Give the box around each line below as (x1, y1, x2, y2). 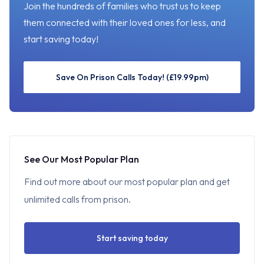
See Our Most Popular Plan (24, 153, 139, 166)
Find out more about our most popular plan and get (24, 176, 230, 188)
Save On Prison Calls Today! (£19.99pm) (55, 72, 209, 83)
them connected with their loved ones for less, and (24, 16, 226, 29)
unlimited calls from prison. (24, 193, 131, 206)
